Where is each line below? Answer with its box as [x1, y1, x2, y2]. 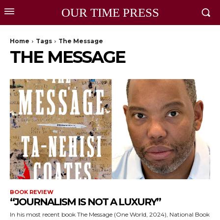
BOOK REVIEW [10, 189, 54, 195]
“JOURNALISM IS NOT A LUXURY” [10, 196, 161, 208]
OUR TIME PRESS [61, 6, 159, 19]
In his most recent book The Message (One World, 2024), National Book [10, 211, 210, 218]
